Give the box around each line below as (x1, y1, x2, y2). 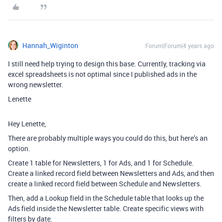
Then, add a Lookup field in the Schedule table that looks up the (8, 193, 204, 203)
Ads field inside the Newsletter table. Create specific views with (8, 204, 204, 213)
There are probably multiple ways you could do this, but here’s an (8, 133, 208, 143)
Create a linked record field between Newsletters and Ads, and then (8, 168, 214, 178)
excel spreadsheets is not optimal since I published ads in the (8, 69, 197, 79)
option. (8, 144, 30, 153)
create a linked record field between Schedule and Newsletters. (8, 179, 202, 188)
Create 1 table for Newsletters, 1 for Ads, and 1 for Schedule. (8, 158, 194, 167)
